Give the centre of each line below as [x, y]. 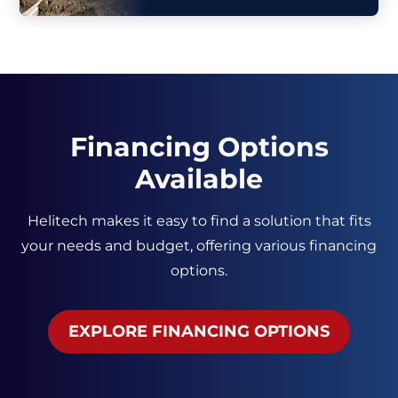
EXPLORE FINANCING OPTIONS [199, 331]
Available [199, 179]
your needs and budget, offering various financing [199, 246]
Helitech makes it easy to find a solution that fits [199, 221]
